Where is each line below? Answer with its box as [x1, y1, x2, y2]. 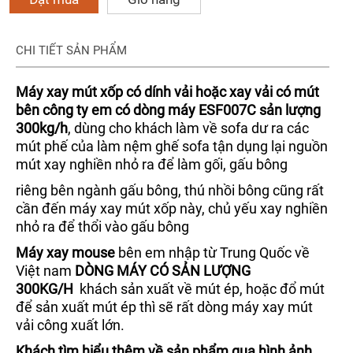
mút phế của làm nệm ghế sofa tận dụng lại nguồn [16, 137, 328, 154]
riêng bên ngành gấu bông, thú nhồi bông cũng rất [16, 181, 324, 199]
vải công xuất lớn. [16, 316, 128, 333]
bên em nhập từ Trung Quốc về [115, 243, 310, 261]
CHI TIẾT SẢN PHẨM [16, 43, 127, 58]
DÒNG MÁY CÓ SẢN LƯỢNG [75, 262, 251, 279]
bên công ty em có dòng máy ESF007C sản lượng [16, 101, 321, 118]
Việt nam [16, 262, 75, 279]
